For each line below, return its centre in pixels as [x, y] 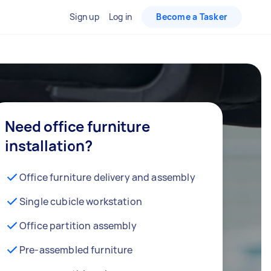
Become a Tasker [192, 17]
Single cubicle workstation [81, 201]
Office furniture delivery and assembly [107, 177]
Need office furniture [77, 126]
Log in [120, 17]
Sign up [84, 17]
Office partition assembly [78, 226]
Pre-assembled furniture [76, 250]
